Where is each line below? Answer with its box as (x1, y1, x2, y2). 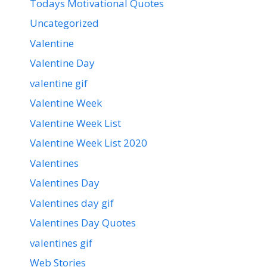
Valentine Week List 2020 (30, 136, 147, 150)
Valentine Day (30, 56, 95, 70)
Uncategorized (30, 16, 99, 30)
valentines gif (30, 235, 92, 250)
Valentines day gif (30, 195, 114, 210)
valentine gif (30, 76, 88, 90)
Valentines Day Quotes (30, 216, 136, 230)
